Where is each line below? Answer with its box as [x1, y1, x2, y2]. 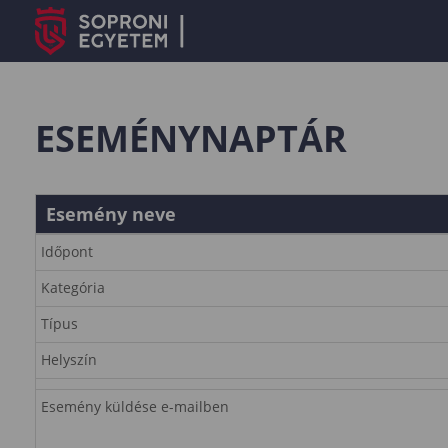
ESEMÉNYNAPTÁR [35, 114, 347, 163]
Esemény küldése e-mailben [41, 397, 229, 416]
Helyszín [41, 350, 97, 369]
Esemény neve [46, 202, 176, 226]
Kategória [41, 278, 105, 297]
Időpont [41, 242, 93, 261]
